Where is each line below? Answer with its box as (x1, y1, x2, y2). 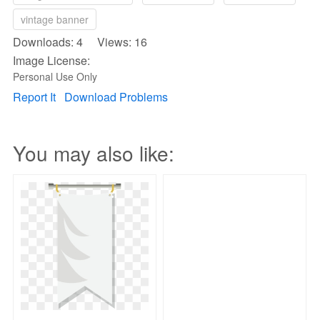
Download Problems (64, 89, 168, 105)
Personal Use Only (13, 69, 97, 84)
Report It (13, 89, 56, 105)
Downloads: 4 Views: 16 (13, 34, 147, 50)
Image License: (13, 52, 90, 69)
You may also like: (13, 139, 174, 167)
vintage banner (21, 12, 89, 26)
